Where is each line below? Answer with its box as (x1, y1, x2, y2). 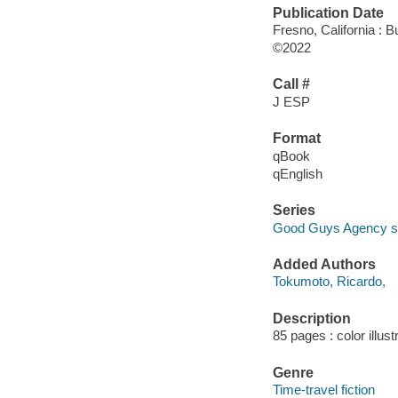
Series (272, 203, 315, 219)
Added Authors (272, 256, 376, 272)
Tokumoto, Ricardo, (272, 274, 386, 290)
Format (272, 131, 321, 147)
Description (272, 310, 351, 326)
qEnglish (272, 165, 322, 181)
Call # (272, 76, 310, 92)
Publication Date (272, 4, 384, 20)
